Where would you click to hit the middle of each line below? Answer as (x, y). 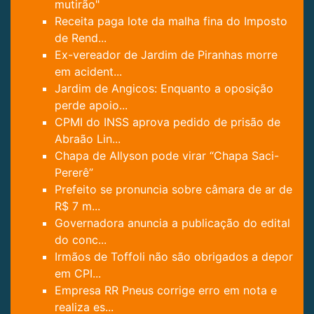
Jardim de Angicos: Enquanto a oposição (164, 89)
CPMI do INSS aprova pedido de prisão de (168, 122)
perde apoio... (91, 105)
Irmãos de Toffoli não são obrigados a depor (174, 257)
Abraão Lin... (88, 139)
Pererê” (74, 173)
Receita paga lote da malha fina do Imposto (171, 21)
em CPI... (78, 274)
